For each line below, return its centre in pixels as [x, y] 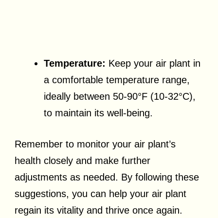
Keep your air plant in [153, 64]
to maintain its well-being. [98, 113]
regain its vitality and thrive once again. [99, 210]
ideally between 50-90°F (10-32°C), [120, 97]
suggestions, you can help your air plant [100, 194]
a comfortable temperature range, [117, 80]
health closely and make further [82, 161]
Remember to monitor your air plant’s [95, 144]
